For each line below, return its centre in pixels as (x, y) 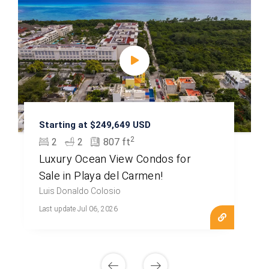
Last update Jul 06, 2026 (78, 209)
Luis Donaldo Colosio (80, 191)
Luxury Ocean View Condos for (115, 160)
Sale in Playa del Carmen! (101, 177)
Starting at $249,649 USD (95, 125)
